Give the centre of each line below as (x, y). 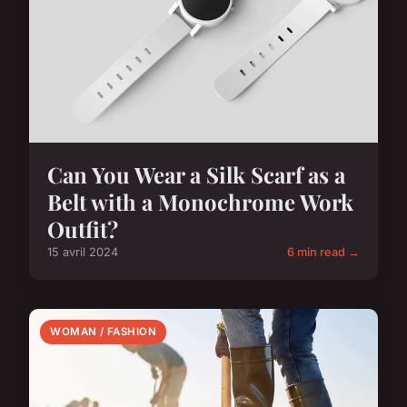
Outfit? (83, 229)
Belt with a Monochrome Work (200, 202)
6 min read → (323, 253)
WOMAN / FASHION (104, 332)
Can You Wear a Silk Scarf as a (196, 175)
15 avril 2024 (83, 253)
